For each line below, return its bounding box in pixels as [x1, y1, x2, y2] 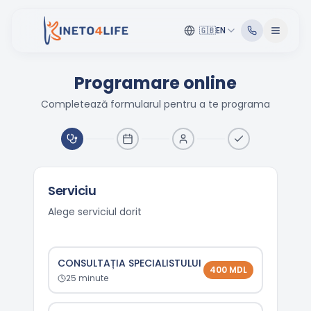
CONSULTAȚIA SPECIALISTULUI [58, 256, 201, 270]
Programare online [74, 72, 237, 94]
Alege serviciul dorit [48, 205, 142, 219]
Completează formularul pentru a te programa [41, 97, 270, 111]
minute [76, 272, 108, 284]
